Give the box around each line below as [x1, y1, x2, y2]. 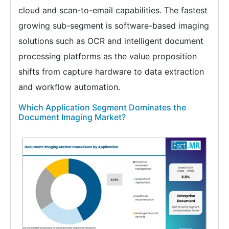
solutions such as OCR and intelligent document [18, 36, 203, 47]
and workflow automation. [18, 82, 120, 93]
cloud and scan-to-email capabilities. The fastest [18, 5, 208, 16]
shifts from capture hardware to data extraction [18, 66, 204, 77]
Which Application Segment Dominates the [18, 102, 186, 113]
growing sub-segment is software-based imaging [18, 20, 209, 31]
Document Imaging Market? [18, 112, 126, 123]
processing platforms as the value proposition [18, 51, 197, 62]
